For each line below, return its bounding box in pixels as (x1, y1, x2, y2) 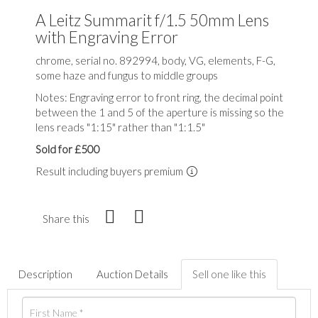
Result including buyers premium (35, 165, 185, 178)
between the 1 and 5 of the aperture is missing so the (35, 106, 284, 119)
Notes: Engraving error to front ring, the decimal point (35, 91, 283, 104)
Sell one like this (192, 268, 266, 281)
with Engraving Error (35, 28, 178, 48)
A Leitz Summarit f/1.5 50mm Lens (35, 11, 269, 31)
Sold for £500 (35, 143, 100, 156)
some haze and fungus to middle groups (35, 69, 218, 82)
